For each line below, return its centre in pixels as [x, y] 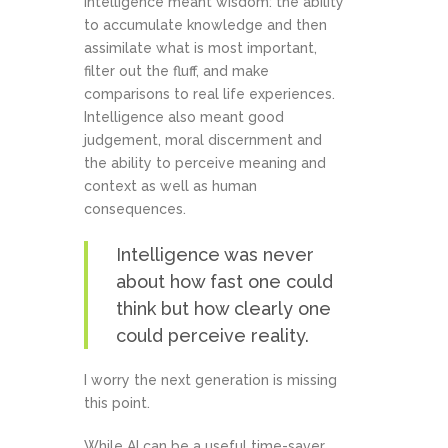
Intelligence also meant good [184, 117]
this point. [117, 403]
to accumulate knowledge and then [205, 25]
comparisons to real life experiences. [209, 94]
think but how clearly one [223, 308]
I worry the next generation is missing [210, 380]
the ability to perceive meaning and [205, 163]
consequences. [135, 209]
